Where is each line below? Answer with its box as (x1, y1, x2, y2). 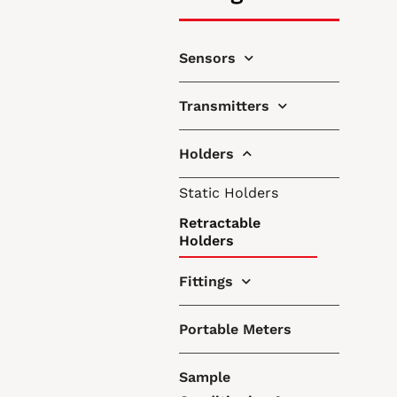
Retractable (178, 214, 261, 231)
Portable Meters (178, 321, 292, 338)
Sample (178, 369, 230, 385)
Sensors (178, 50, 236, 66)
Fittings (178, 273, 233, 290)
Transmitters (178, 97, 269, 114)
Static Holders (178, 184, 278, 201)
